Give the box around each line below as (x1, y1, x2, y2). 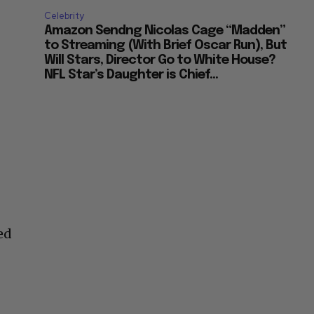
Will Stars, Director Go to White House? (44, 54, 276, 67)
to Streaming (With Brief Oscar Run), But (44, 39, 287, 53)
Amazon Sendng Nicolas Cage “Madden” (44, 25, 286, 38)
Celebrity (44, 10, 85, 22)
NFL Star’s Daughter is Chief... (44, 69, 219, 82)
